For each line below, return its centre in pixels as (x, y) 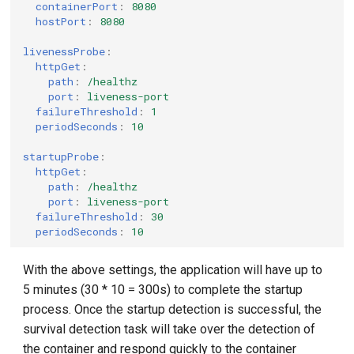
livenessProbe (64, 51)
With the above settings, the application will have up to (173, 270)
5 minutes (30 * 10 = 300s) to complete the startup (163, 290)
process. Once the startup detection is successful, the (173, 309)
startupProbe (61, 156)
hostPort (61, 21)
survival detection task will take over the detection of (169, 329)
